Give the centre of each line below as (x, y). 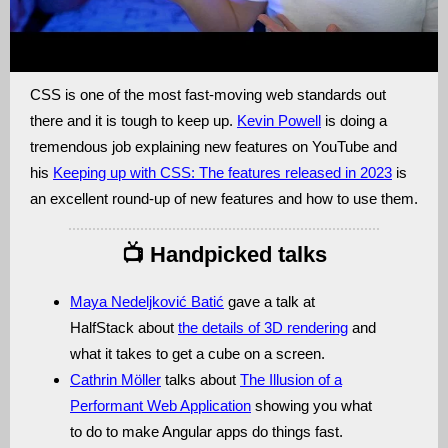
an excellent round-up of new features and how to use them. (224, 198)
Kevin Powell (279, 120)
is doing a (354, 120)
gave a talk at (269, 301)
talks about (200, 379)
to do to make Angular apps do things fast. (206, 431)
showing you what (311, 405)
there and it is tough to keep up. (133, 120)
